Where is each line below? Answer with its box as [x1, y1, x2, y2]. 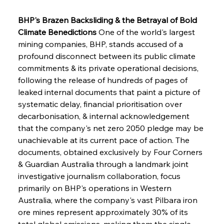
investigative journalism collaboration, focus [17, 170, 182, 181]
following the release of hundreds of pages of [17, 74, 189, 85]
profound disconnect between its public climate [17, 50, 197, 61]
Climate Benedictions [17, 26, 96, 37]
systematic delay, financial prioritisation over [17, 98, 184, 109]
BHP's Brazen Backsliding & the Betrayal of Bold [17, 14, 199, 25]
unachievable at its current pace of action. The [17, 134, 191, 145]
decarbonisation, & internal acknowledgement [17, 110, 191, 121]
